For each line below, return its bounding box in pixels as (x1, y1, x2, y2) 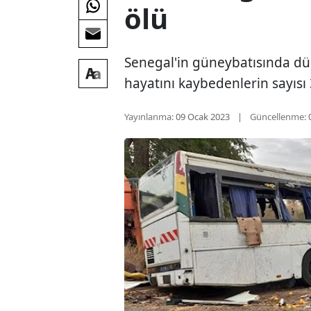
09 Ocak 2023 (176, 110, 230, 123)
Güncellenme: (250, 110, 307, 123)
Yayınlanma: (124, 110, 174, 123)
